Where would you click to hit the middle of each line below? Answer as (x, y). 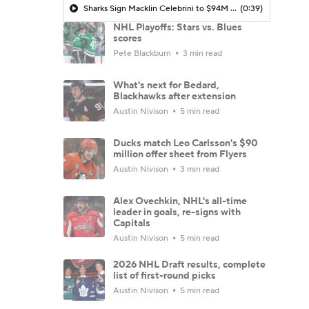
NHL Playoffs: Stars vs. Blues (178, 27)
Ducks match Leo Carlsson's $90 (186, 143)
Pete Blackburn (143, 53)
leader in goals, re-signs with (177, 212)
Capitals (132, 223)
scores (128, 38)
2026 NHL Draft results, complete (189, 265)
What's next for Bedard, (166, 85)
